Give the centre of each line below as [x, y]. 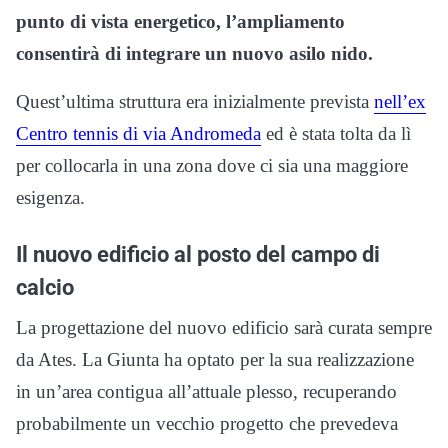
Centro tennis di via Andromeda [138, 133]
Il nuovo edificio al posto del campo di [198, 254]
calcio [45, 287]
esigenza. [50, 197]
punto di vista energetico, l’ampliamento [180, 21]
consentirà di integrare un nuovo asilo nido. [194, 53]
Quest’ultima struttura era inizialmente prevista [195, 101]
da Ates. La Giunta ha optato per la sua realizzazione [215, 359]
